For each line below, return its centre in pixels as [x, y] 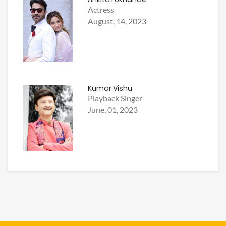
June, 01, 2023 [113, 110]
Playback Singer [115, 98]
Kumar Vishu [110, 89]
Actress [101, 10]
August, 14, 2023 [117, 21]
